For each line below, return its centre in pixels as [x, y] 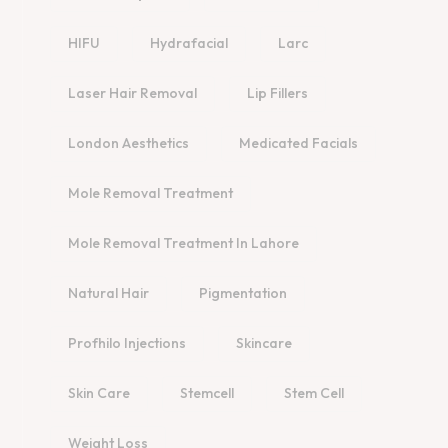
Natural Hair [108, 293]
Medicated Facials [298, 143]
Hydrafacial [189, 43]
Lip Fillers [277, 93]
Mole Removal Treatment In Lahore [183, 243]
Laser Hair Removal [132, 93]
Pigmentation [243, 293]
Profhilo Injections [127, 343]
